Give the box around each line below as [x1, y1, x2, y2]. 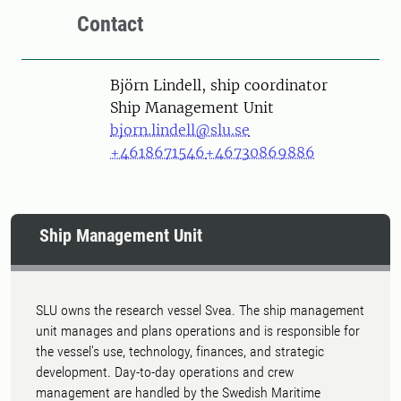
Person [72, 75, 120, 93]
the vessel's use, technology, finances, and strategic [36, 343, 324, 360]
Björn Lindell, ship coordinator [110, 76, 328, 94]
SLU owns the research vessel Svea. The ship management [36, 302, 364, 319]
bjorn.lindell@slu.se [110, 121, 250, 139]
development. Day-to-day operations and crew [36, 363, 294, 380]
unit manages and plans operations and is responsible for [36, 322, 360, 339]
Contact [77, 12, 143, 37]
